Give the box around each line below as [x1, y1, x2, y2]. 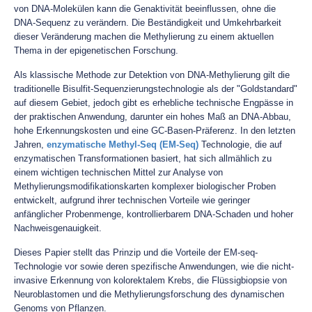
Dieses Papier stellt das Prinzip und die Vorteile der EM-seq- [14, 247, 258, 258]
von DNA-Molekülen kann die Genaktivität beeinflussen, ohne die [14, 3, 276, 14]
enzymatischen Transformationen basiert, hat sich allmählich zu [14, 153, 272, 164]
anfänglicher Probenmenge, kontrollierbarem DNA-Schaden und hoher [14, 209, 293, 219]
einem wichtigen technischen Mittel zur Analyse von [14, 167, 223, 178]
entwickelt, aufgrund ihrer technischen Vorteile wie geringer [14, 195, 250, 205]
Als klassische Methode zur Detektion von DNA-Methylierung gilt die [14, 70, 290, 80]
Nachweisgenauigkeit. [14, 223, 102, 233]
